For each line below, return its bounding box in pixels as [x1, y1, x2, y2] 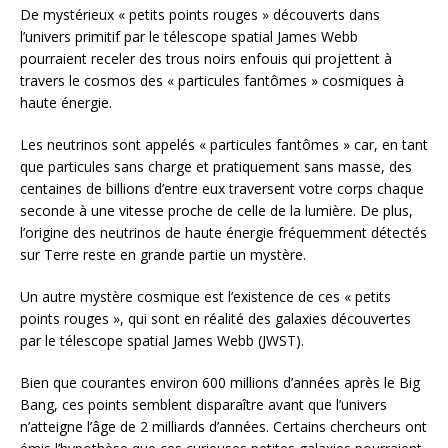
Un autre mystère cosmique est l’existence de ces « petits [20, 287, 391, 307]
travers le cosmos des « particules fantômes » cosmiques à [20, 71, 404, 91]
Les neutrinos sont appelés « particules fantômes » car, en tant [20, 135, 428, 155]
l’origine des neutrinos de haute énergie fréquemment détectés [20, 223, 427, 243]
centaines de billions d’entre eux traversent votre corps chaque [20, 179, 424, 199]
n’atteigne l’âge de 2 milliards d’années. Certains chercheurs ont [20, 417, 427, 437]
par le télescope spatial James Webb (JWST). [20, 331, 304, 351]
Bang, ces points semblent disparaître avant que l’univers [20, 395, 387, 415]
